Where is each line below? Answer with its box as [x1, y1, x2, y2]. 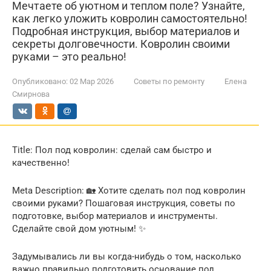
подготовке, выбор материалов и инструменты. [12, 211, 218, 221]
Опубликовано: [12, 77, 68, 86]
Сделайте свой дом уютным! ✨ [12, 223, 146, 234]
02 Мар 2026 [70, 77, 114, 86]
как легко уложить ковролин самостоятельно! [12, 12, 247, 25]
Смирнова [12, 90, 50, 99]
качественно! [12, 157, 70, 168]
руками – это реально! [12, 50, 126, 63]
